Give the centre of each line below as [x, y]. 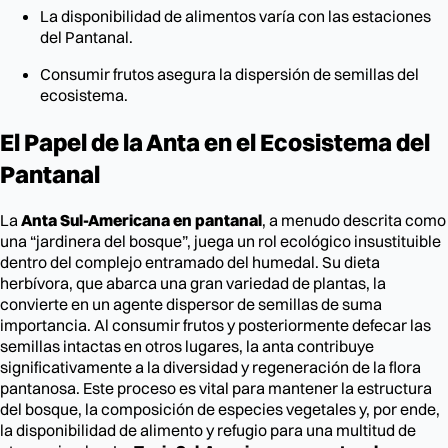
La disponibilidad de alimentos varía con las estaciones [235, 16]
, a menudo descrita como [354, 219]
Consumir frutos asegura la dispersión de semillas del [229, 74]
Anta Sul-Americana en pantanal [141, 219]
